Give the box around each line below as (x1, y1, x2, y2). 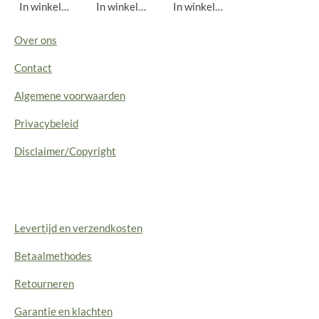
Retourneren (14, 276, 74, 290)
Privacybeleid (14, 116, 78, 130)
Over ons (14, 33, 57, 46)
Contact (14, 61, 52, 74)
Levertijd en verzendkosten (14, 221, 142, 234)
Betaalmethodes (14, 249, 92, 262)
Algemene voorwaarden (14, 88, 125, 102)
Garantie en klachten (14, 304, 113, 318)
